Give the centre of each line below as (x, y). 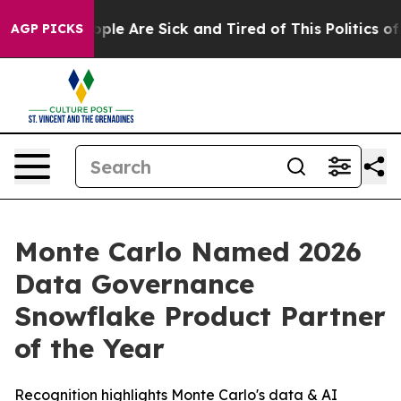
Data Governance (134, 284)
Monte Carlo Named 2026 (188, 252)
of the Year (90, 348)
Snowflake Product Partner (200, 316)
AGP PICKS (47, 29)
